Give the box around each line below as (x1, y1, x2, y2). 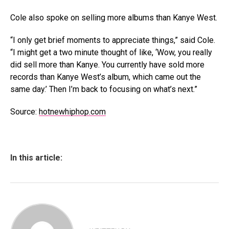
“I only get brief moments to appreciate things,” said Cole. (10, 35, 215, 45)
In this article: (10, 153, 62, 163)
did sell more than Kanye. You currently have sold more (10, 60, 204, 70)
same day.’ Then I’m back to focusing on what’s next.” (10, 84, 197, 94)
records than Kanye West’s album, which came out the (10, 72, 201, 82)
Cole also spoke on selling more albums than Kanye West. (10, 13, 217, 22)
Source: (10, 107, 39, 117)
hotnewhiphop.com (39, 107, 106, 117)
